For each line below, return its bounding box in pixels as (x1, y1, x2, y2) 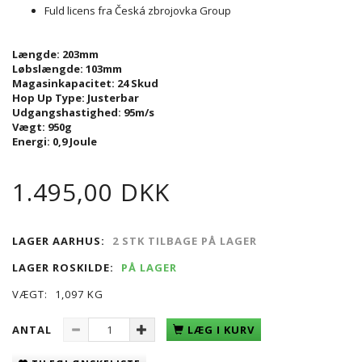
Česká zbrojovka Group (115, 2, 231, 18)
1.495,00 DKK (12, 175, 170, 208)
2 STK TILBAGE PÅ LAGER (112, 233, 257, 248)
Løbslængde (12, 61, 80, 76)
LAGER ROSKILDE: (12, 259, 114, 275)
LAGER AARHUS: (12, 233, 105, 248)
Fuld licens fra (44, 2, 115, 18)
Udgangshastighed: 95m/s (12, 104, 154, 120)
